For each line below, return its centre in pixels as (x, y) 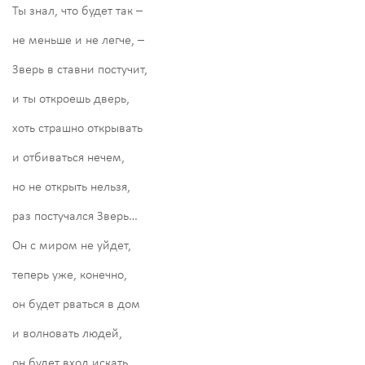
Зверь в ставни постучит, (80, 70)
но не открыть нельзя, (71, 187)
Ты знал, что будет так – (77, 11)
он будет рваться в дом (76, 304)
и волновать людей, (67, 334)
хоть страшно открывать (77, 128)
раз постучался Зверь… (75, 216)
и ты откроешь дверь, (71, 99)
